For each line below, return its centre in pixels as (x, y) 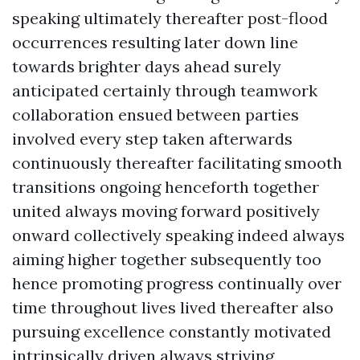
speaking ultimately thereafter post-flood (170, 18)
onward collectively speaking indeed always (178, 235)
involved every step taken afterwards (152, 139)
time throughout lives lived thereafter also (173, 307)
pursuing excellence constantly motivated (172, 331)
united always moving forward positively (166, 211)
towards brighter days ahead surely (147, 66)
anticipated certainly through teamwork (165, 90)
